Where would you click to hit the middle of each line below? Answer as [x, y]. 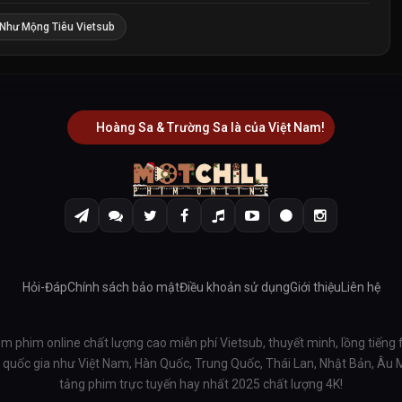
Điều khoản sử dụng [234, 287]
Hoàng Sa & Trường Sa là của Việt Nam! [210, 127]
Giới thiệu [315, 287]
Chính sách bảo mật [123, 287]
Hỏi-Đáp [44, 287]
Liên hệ [360, 287]
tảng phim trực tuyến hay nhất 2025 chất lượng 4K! [201, 384]
